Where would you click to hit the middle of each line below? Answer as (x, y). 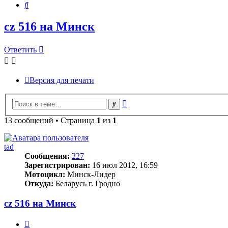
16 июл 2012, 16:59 (124, 165)
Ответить (20, 50)
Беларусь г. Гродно (87, 183)
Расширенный (151, 101)
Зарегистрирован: (57, 165)
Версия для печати (62, 80)
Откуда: (39, 183)
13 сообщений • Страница (50, 120)
